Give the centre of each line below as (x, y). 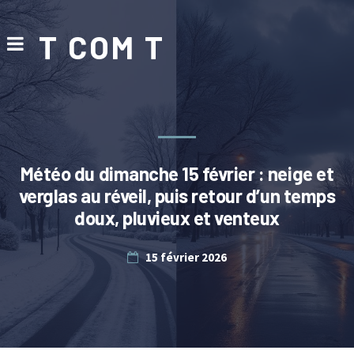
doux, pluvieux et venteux (177, 218)
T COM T (102, 47)
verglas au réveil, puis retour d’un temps (177, 196)
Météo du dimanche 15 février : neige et (177, 173)
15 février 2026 (186, 257)
